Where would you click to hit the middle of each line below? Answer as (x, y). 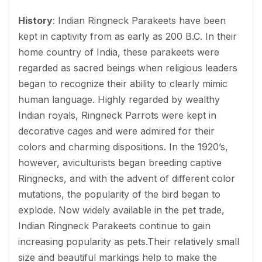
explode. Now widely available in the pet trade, (121, 210)
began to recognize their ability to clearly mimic (123, 83)
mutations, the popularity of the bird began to (119, 194)
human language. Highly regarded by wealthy (119, 99)
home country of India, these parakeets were (119, 52)
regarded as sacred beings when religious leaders (128, 68)
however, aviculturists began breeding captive (120, 162)
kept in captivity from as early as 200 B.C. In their (127, 36)
